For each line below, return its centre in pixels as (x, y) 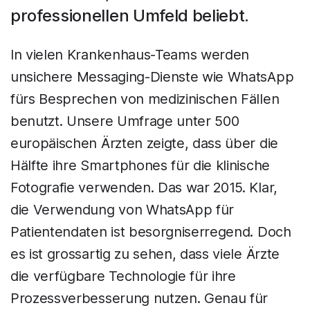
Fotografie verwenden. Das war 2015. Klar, (144, 188)
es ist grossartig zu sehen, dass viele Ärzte (145, 254)
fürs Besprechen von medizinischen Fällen (145, 99)
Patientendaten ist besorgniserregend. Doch (151, 232)
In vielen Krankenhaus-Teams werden (130, 55)
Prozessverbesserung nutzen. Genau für (139, 298)
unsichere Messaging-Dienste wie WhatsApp (152, 77)
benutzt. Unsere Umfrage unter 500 (125, 121)
